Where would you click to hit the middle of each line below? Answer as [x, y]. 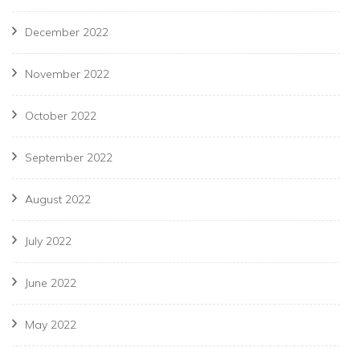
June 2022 [51, 283]
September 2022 [69, 158]
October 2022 [61, 116]
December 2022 [67, 33]
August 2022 [58, 200]
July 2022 [48, 241]
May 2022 [51, 325]
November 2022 [67, 74]
